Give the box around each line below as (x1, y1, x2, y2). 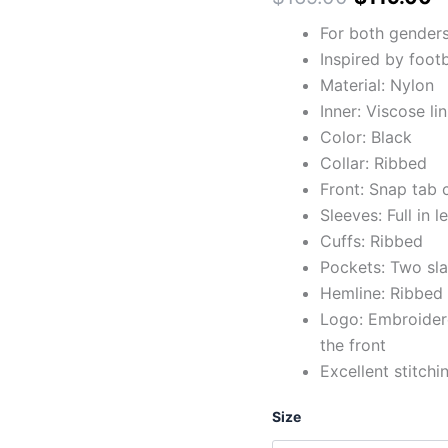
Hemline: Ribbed (320, 282, 443, 303)
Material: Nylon (320, 74, 434, 95)
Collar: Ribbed (320, 152, 427, 173)
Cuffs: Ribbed (320, 230, 423, 251)
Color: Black (320, 126, 412, 147)
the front (320, 334, 386, 355)
